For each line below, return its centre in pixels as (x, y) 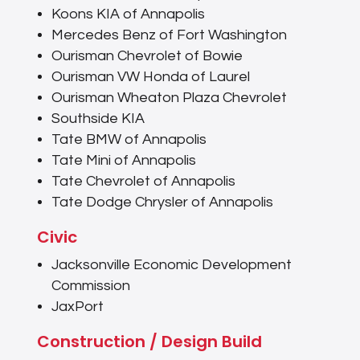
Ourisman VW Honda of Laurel (150, 77)
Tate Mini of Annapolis (123, 161)
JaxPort (77, 307)
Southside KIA (98, 119)
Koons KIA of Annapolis (128, 14)
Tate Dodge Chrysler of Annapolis (162, 202)
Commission (90, 286)
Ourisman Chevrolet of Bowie (147, 56)
